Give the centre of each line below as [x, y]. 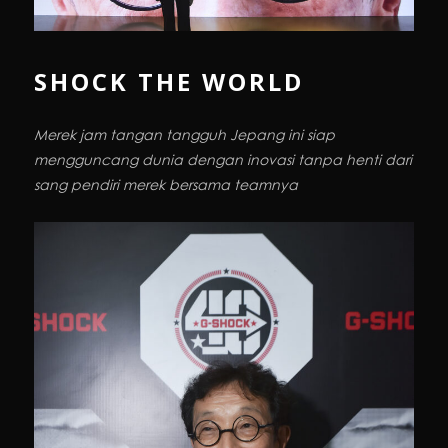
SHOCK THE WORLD [169, 81]
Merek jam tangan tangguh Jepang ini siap [184, 134]
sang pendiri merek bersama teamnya [166, 184]
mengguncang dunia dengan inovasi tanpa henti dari [223, 159]
